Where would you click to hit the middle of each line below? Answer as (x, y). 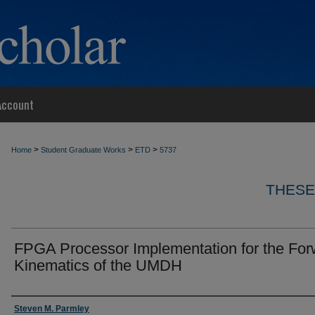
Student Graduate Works (83, 150)
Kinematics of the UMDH (98, 265)
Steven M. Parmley (52, 309)
